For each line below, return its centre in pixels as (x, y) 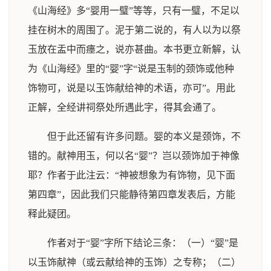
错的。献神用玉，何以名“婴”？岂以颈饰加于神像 (134, 156)
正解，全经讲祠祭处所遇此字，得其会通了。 (125, 107)
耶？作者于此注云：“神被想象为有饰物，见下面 (132, 175)
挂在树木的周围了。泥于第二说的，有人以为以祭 (134, 30)
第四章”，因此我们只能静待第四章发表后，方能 (132, 194)
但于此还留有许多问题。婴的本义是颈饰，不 (144, 136)
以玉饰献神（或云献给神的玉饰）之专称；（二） (134, 262)
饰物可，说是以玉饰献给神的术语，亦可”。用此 (132, 88)
